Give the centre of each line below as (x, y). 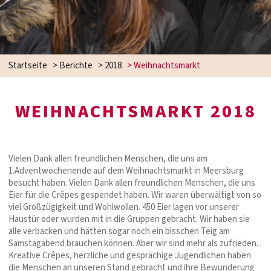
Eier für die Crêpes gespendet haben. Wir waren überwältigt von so (135, 195)
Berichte (76, 65)
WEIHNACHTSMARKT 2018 (135, 111)
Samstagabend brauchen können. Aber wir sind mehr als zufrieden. (133, 243)
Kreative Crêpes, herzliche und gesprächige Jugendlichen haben (130, 255)
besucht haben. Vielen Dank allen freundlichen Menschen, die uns (132, 183)
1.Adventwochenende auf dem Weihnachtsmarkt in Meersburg (126, 171)
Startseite (28, 65)
